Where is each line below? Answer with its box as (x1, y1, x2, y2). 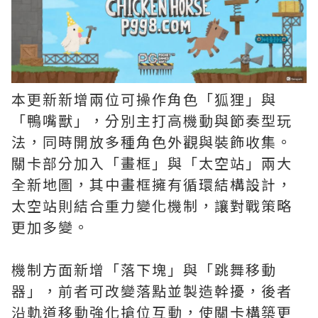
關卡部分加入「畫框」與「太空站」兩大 (11, 153, 292, 173)
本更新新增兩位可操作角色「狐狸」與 (11, 89, 277, 109)
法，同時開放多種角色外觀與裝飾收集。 (11, 131, 292, 152)
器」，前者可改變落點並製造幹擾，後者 (11, 280, 292, 301)
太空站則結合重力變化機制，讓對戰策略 (11, 195, 292, 216)
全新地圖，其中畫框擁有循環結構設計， (11, 174, 292, 194)
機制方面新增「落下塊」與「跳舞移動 (11, 259, 277, 280)
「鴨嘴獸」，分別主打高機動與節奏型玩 (11, 110, 292, 131)
